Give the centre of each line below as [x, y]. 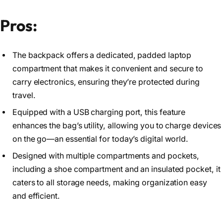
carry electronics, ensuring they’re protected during [106, 82]
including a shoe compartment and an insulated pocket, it [116, 169]
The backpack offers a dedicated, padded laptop [102, 55]
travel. [24, 96]
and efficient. [36, 196]
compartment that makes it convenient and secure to [108, 69]
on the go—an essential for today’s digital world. [101, 139]
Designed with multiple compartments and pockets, [106, 156]
